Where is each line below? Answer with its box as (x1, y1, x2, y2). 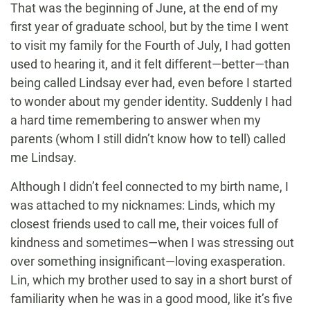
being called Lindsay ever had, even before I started (10, 75, 292, 91)
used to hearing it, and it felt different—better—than (10, 57, 289, 72)
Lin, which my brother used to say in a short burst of (10, 273, 292, 288)
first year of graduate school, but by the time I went (10, 19, 289, 35)
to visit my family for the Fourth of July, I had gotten (10, 38, 291, 53)
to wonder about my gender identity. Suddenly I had (10, 94, 292, 109)
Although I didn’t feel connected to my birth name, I (10, 179, 289, 194)
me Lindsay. (10, 150, 77, 165)
